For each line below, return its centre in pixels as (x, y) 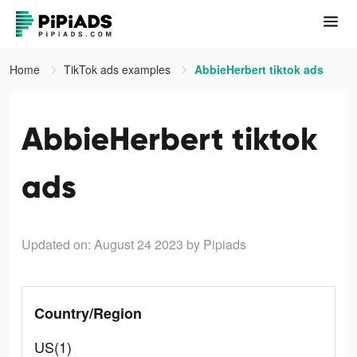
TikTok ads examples (119, 69)
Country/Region (88, 313)
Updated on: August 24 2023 (102, 244)
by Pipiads (216, 244)
